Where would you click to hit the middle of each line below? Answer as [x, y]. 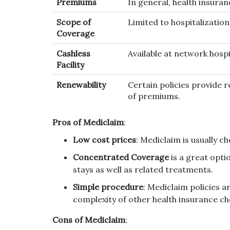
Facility [70, 65]
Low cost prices [104, 140]
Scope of [74, 22]
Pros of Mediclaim [88, 122]
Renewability [81, 85]
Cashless [73, 54]
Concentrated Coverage [121, 157]
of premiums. [154, 96]
